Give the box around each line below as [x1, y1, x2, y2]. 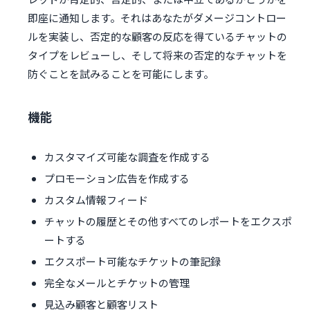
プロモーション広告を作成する [44, 171, 190, 186]
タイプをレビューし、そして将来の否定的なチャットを [28, 48, 287, 63]
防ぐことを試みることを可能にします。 [28, 66, 214, 82]
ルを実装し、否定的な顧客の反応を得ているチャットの [28, 29, 287, 44]
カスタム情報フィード [44, 192, 148, 208]
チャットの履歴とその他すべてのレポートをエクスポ [44, 214, 292, 229]
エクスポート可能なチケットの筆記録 [44, 254, 221, 269]
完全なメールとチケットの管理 [44, 275, 190, 291]
